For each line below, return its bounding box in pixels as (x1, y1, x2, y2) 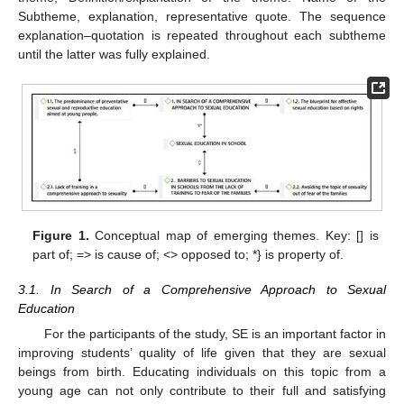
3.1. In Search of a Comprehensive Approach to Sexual (18, 281, 386, 297)
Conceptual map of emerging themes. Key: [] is (88, 228, 379, 243)
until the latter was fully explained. (18, 47, 210, 62)
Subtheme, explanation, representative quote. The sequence (18, 9, 386, 24)
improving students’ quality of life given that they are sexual (18, 344, 386, 360)
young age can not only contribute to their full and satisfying (18, 382, 386, 398)
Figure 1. (32, 228, 89, 243)
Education (18, 300, 75, 316)
